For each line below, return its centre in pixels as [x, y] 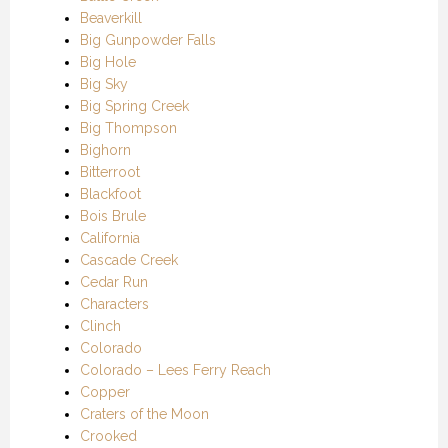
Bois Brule [113, 215]
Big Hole [108, 61]
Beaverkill [111, 17]
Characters [114, 303]
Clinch [100, 325]
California [110, 237]
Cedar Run [114, 281]
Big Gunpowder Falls [148, 39]
